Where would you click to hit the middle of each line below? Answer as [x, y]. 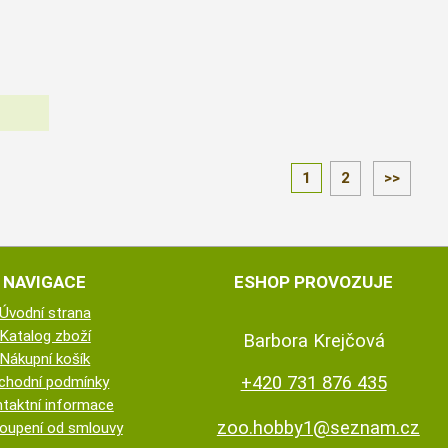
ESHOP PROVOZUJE [314, 281]
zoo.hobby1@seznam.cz [318, 428]
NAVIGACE [45, 281]
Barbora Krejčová [313, 340]
